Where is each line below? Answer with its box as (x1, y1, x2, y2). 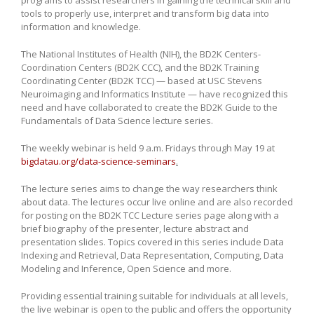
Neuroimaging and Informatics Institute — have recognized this (21, 87, 288, 100)
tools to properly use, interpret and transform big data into (21, 6, 269, 20)
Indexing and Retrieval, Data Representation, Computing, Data (21, 248, 284, 261)
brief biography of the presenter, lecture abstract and (21, 221, 249, 235)
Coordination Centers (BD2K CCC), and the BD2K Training (21, 60, 259, 74)
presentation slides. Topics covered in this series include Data (21, 235, 284, 248)
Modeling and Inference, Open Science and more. (21, 261, 231, 275)
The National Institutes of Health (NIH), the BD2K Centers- (21, 47, 261, 60)
